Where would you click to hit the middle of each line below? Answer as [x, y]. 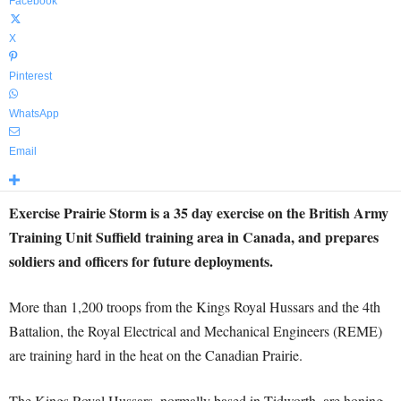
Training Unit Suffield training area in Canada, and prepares [194, 237]
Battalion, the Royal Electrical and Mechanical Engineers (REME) [196, 331]
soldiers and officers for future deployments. [141, 261]
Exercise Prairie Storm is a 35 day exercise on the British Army [199, 213]
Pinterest [30, 76]
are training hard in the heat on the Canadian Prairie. [156, 355]
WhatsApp [34, 114]
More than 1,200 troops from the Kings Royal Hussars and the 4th [195, 307]
